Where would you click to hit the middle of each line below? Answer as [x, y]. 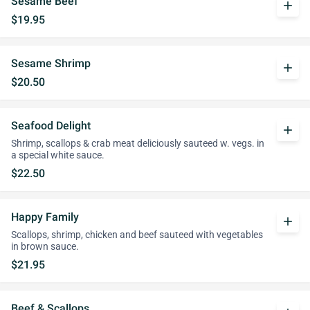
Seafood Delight [51, 126]
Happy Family [45, 217]
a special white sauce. [58, 155]
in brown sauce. [45, 247]
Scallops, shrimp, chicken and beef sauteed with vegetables [137, 235]
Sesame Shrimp [51, 63]
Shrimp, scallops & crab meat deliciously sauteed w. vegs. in [138, 144]
